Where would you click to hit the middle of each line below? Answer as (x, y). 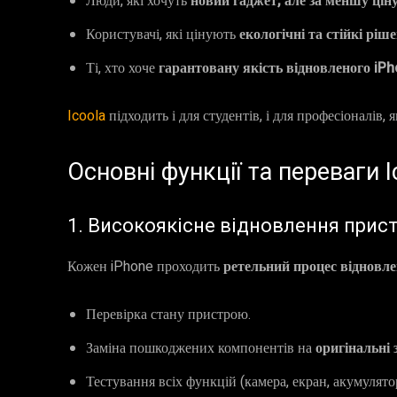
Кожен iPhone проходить (145, 267)
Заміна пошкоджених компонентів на (201, 348)
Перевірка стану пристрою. (168, 315)
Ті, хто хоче (122, 68)
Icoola (88, 116)
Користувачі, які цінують (163, 35)
